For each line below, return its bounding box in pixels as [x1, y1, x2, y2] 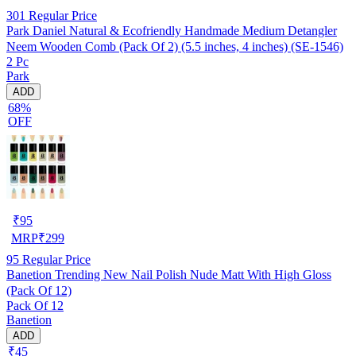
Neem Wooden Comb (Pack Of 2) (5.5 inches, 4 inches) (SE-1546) [6, 39, 343, 53]
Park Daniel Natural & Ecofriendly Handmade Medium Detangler [6, 23, 337, 37]
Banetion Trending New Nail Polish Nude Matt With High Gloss [6, 267, 331, 281]
